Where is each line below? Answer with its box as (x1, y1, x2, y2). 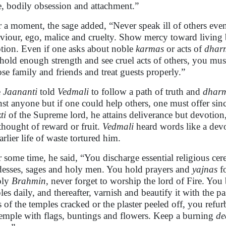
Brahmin (12, 176, 46, 186)
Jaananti (3, 86, 37, 97)
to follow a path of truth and (89, 86, 203, 97)
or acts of (164, 43, 204, 54)
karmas (136, 43, 164, 54)
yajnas (192, 164, 217, 175)
